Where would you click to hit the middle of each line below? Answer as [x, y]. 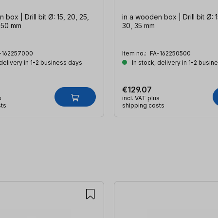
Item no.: [135, 54]
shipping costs [143, 106]
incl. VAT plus [141, 98]
